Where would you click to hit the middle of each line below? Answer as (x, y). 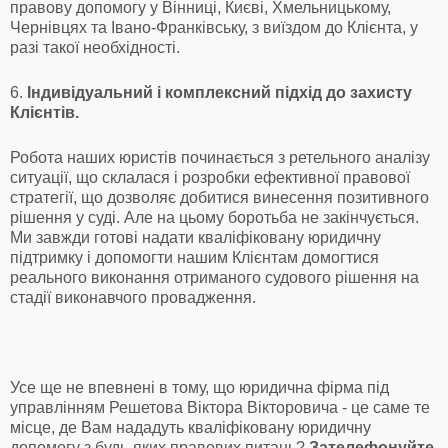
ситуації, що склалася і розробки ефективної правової (210, 177)
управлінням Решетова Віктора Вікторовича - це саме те (220, 407)
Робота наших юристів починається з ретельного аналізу (220, 157)
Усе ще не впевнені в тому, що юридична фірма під (199, 387)
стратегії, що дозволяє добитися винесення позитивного (219, 197)
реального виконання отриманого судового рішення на (214, 277)
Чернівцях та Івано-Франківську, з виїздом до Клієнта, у (214, 27)
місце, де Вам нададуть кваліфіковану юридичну (190, 427)
